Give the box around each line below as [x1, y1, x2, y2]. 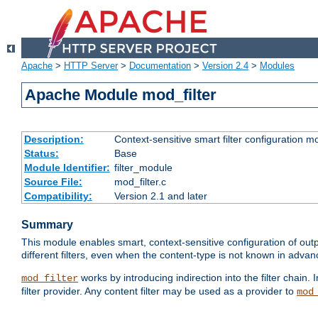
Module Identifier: [23, 162, 110, 174]
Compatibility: [23, 190, 92, 202]
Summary [21, 219, 73, 231]
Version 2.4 [202, 60, 248, 72]
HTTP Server [64, 60, 118, 72]
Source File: [23, 176, 82, 188]
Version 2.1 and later [114, 190, 207, 202]
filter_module [114, 162, 172, 174]
